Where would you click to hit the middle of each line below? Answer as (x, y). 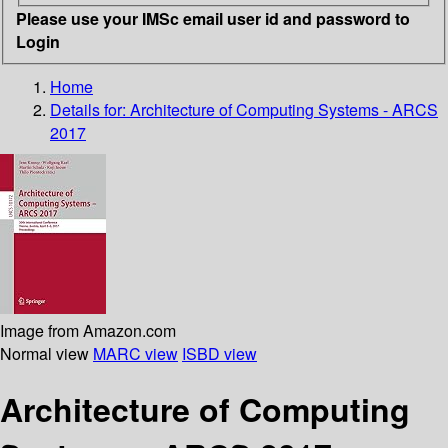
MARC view (135, 353)
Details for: (90, 109)
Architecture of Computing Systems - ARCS (284, 109)
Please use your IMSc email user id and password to (213, 18)
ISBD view (219, 353)
